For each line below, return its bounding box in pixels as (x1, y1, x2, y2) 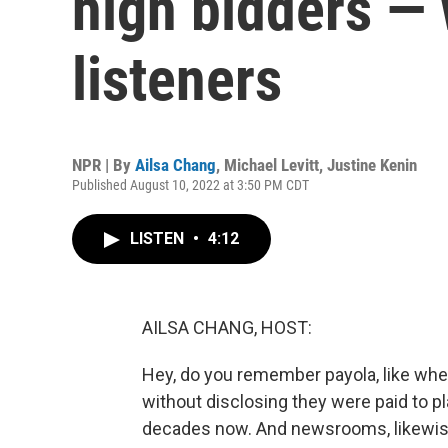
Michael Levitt (224, 155, 319, 175)
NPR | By (72, 155, 135, 175)
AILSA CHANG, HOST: (142, 317, 312, 338)
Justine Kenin (327, 155, 417, 175)
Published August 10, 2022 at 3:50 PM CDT (72, 177, 309, 193)
